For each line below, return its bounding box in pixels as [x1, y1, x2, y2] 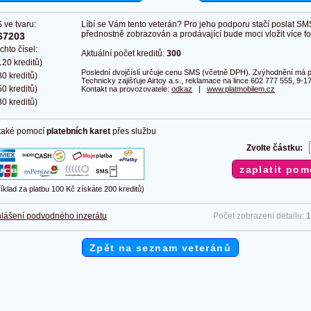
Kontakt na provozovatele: [81, 85, 171, 94]
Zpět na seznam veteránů [89, 242, 232, 254]
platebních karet [47, 126, 110, 137]
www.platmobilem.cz [207, 85, 275, 94]
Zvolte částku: [246, 143, 303, 153]
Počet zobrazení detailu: [213, 211, 306, 221]
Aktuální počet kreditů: [81, 49, 167, 59]
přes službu [110, 126, 156, 137]
